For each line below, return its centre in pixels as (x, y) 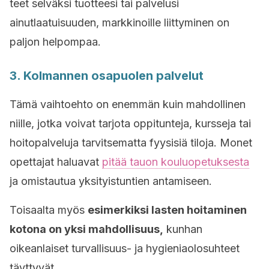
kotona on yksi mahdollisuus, (86, 229)
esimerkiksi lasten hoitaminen (167, 210)
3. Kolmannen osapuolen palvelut (107, 76)
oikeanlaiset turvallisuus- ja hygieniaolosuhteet (125, 248)
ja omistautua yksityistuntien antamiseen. (111, 181)
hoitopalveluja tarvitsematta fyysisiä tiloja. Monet (131, 143)
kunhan (183, 229)
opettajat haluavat (56, 162)
